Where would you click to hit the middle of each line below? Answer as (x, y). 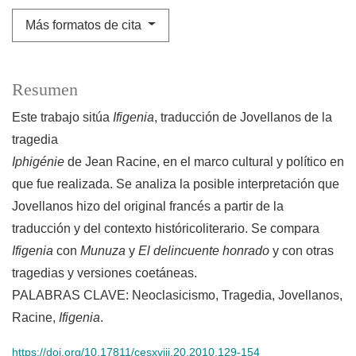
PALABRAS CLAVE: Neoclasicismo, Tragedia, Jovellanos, (177, 295)
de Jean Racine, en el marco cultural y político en (204, 161)
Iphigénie (38, 161)
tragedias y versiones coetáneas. (104, 273)
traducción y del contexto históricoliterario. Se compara (166, 228)
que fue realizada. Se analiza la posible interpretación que (176, 184)
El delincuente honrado (202, 250)
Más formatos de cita (85, 25)
